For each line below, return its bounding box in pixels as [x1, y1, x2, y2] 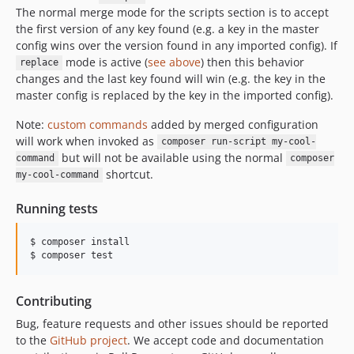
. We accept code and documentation [127, 332, 324, 348]
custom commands [47, 116, 148, 132]
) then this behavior [200, 54, 304, 70]
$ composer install [30, 235, 130, 247]
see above [147, 54, 201, 70]
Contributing [16, 292, 92, 310]
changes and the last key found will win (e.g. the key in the [16, 70, 326, 86]
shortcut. [102, 166, 153, 182]
